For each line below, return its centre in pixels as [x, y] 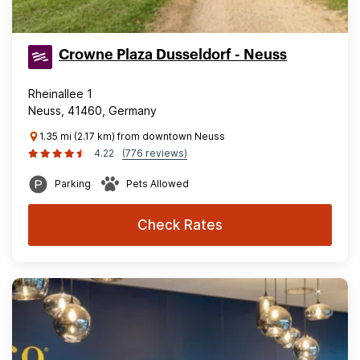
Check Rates [180, 225]
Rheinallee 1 [60, 94]
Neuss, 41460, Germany [92, 110]
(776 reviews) [155, 153]
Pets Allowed [157, 184]
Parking [73, 184]
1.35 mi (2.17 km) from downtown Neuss [132, 136]
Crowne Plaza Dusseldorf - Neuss [173, 55]
